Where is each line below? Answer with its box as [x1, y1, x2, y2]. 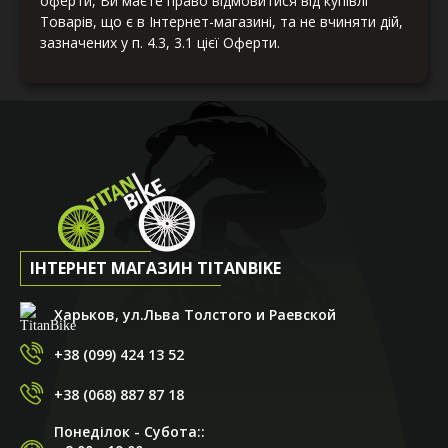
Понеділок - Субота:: [54, 422, 205, 442]
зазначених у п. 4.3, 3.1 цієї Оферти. [40, 33, 280, 53]
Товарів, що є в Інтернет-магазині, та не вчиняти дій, [40, 12, 403, 32]
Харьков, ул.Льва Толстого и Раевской [54, 304, 336, 324]
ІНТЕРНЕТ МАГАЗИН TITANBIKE [30, 257, 281, 280]
